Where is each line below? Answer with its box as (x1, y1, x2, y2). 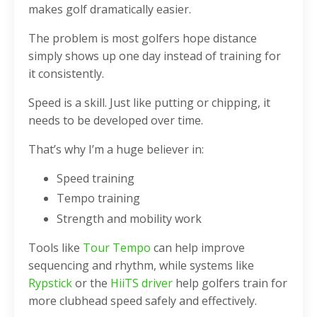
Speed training (57, 171, 134, 187)
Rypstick (28, 275, 72, 291)
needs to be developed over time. (28, 113, 203, 129)
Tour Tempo (83, 239, 151, 255)
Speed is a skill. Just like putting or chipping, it (28, 95, 270, 111)
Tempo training (57, 190, 140, 207)
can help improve (151, 239, 245, 255)
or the (72, 275, 110, 291)
